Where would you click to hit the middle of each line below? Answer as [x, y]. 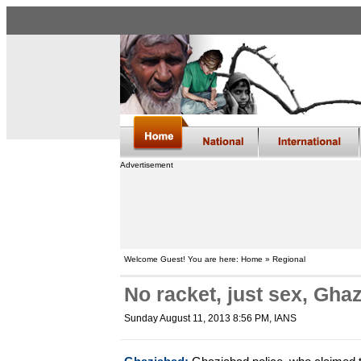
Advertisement [146, 165]
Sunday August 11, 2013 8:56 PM [196, 318]
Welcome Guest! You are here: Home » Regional [214, 259]
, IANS [282, 318]
